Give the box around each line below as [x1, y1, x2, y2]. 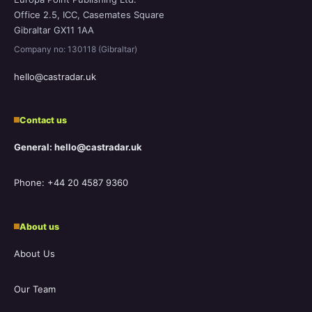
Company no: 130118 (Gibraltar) [14, 43, 137, 54]
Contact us [19, 114, 67, 125]
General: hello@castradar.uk [14, 141, 142, 153]
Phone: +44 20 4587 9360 [14, 177, 128, 189]
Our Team [14, 283, 56, 295]
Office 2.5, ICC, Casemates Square [14, 8, 164, 20]
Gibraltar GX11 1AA [14, 24, 94, 36]
